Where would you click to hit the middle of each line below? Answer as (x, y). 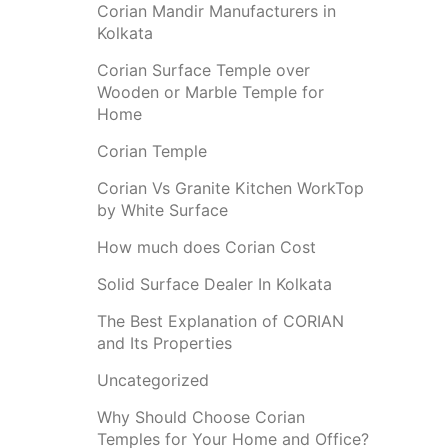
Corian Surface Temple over (203, 70)
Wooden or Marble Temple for (210, 92)
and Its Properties (164, 343)
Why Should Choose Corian (200, 417)
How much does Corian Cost (206, 247)
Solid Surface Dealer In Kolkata (214, 284)
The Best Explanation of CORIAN (220, 321)
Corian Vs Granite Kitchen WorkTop (230, 188)
